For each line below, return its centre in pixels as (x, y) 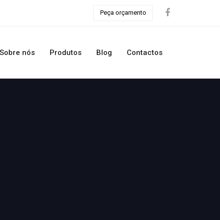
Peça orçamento (123, 13)
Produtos (66, 53)
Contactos (145, 53)
